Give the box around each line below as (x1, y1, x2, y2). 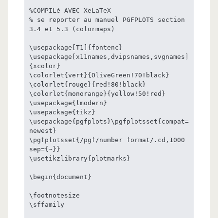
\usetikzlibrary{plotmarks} (29, 155, 130, 163)
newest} (29, 127, 56, 135)
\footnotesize (29, 192, 80, 200)
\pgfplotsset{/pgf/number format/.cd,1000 (29, 136, 185, 144)
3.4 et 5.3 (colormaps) (29, 25, 115, 33)
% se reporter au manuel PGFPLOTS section (29, 16, 185, 24)
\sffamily (29, 201, 64, 209)
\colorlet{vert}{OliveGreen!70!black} (29, 72, 169, 79)
